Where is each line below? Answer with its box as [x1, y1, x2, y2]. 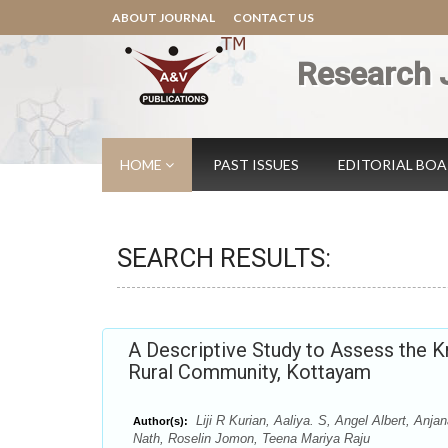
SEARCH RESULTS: [117, 243, 331, 273]
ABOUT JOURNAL [112, 10, 215, 25]
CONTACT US [233, 10, 314, 25]
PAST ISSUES [213, 156, 299, 173]
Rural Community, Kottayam [128, 360, 371, 384]
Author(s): [133, 415, 188, 427]
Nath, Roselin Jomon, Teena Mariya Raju [133, 431, 370, 446]
